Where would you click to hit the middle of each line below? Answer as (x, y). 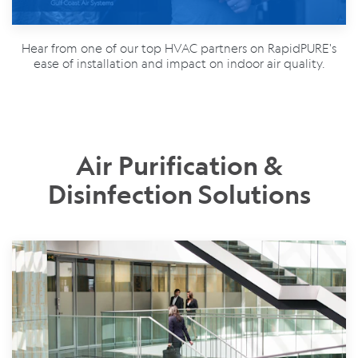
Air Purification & (179, 165)
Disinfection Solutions (179, 194)
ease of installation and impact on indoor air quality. (179, 63)
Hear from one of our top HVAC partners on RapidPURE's (179, 48)
